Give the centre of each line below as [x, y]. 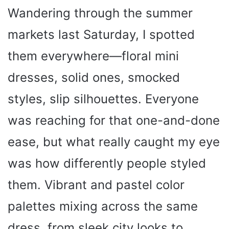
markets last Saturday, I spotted [101, 35]
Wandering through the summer [100, 13]
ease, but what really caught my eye [114, 142]
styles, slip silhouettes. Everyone [103, 99]
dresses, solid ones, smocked [94, 77]
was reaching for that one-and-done [114, 120]
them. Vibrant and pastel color [96, 185]
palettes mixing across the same [103, 206]
